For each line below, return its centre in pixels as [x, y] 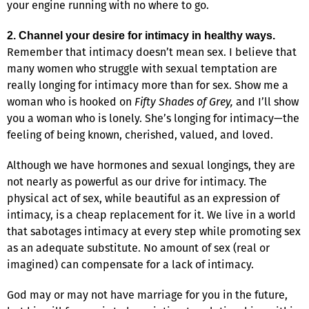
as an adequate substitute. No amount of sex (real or [138, 248]
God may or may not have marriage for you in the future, [147, 295]
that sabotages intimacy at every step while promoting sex [154, 231]
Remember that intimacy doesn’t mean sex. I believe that [152, 52]
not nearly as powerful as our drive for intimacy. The [137, 181]
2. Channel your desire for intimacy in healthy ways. [141, 35]
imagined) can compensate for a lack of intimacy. [130, 264]
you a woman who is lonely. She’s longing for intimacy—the [153, 118]
